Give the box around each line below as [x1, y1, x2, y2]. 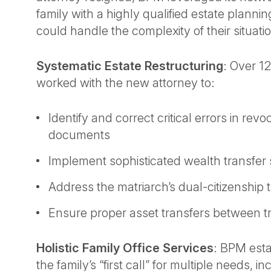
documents [48, 128, 113, 142]
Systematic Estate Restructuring [36, 59, 223, 73]
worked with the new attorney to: [36, 76, 218, 90]
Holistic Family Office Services [36, 241, 214, 255]
